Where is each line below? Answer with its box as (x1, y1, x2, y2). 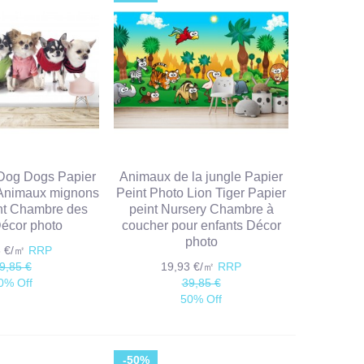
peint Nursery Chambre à (128, 202, 274, 217)
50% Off (180, 292, 223, 306)
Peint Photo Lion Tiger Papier (116, 186, 287, 201)
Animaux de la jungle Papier (119, 170, 284, 184)
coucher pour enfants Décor (121, 219, 281, 233)
